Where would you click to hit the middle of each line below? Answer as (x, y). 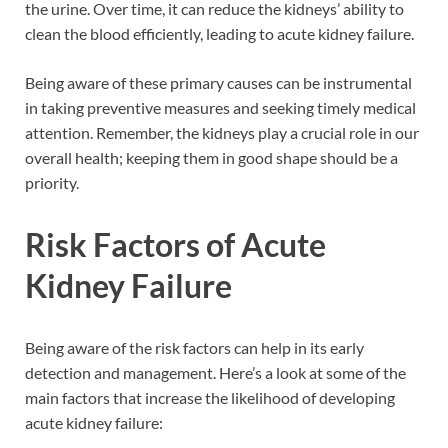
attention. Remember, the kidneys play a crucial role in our (222, 132)
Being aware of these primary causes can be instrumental (218, 82)
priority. (52, 182)
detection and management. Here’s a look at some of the (215, 372)
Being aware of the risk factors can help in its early (194, 347)
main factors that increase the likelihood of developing (210, 397)
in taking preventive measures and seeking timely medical (220, 107)
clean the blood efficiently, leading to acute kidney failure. (219, 33)
